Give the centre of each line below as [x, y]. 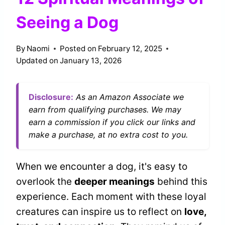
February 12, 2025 [130, 48]
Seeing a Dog [67, 23]
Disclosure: [51, 97]
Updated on [37, 60]
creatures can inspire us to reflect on [100, 211]
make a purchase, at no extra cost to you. [108, 134]
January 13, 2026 [91, 60]
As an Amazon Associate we [129, 97]
